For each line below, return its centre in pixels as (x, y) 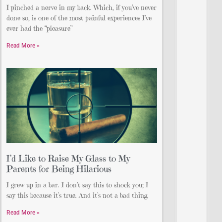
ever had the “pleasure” (39, 28)
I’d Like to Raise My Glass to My (68, 159)
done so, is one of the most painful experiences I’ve (79, 18)
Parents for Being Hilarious (59, 169)
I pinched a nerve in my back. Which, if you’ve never (82, 8)
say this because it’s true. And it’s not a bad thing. (78, 195)
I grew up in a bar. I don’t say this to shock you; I (77, 185)
